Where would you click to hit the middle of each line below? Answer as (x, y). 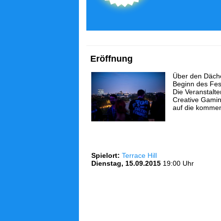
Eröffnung (111, 59)
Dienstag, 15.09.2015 (126, 163)
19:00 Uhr (178, 163)
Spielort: (106, 155)
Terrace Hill (139, 155)
